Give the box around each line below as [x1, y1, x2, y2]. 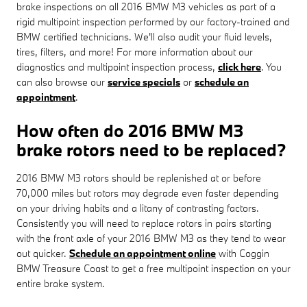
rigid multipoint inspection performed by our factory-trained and [16, 14, 290, 28]
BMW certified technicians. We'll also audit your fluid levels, [16, 29, 272, 43]
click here [218, 60, 261, 73]
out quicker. [16, 246, 69, 260]
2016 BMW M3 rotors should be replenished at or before [16, 171, 261, 184]
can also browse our [16, 75, 108, 88]
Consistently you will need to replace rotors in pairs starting [16, 216, 271, 230]
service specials [108, 75, 180, 88]
